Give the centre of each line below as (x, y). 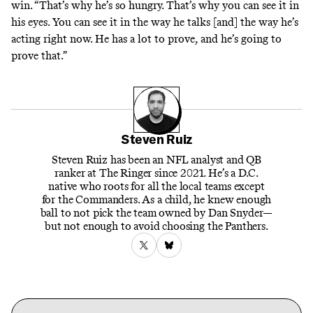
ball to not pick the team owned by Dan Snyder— (156, 212)
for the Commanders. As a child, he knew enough (156, 199)
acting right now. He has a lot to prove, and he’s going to (146, 38)
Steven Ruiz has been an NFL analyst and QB (156, 159)
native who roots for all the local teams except (156, 186)
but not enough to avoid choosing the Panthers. (156, 226)
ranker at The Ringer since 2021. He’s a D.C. (156, 173)
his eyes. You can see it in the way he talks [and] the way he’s (155, 22)
